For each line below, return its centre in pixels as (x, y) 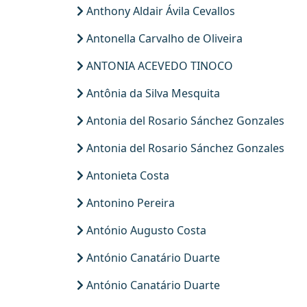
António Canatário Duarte (152, 285)
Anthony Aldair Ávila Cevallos (159, 11)
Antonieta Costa (126, 175)
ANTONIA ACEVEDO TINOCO (158, 66)
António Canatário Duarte (152, 258)
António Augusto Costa (145, 230)
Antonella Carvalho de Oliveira (163, 38)
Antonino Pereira (129, 203)
